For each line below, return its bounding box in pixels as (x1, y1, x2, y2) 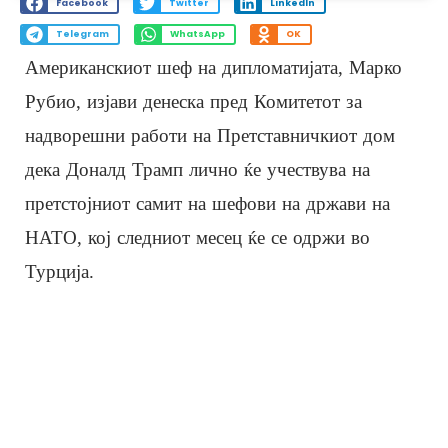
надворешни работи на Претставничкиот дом (25, 124, 395, 146)
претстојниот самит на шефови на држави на (25, 192, 390, 214)
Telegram (55, 28, 109, 41)
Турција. (25, 260, 94, 282)
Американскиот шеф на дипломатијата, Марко (25, 56, 402, 78)
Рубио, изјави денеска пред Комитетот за (25, 90, 362, 112)
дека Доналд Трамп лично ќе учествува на (25, 158, 370, 180)
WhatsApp (169, 28, 225, 41)
